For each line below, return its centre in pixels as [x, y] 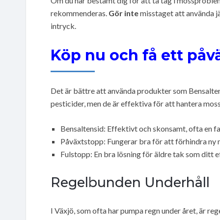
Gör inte [124, 13]
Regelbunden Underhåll [130, 182]
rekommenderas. [80, 13]
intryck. [63, 26]
